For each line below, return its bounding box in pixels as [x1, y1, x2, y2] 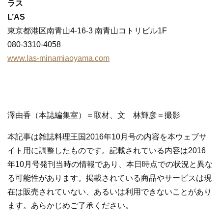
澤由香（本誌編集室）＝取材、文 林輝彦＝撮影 [7, 111, 180, 120]
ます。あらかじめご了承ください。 [7, 201, 133, 210]
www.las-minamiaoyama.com [7, 54, 110, 63]
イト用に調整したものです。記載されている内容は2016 [7, 146, 206, 155]
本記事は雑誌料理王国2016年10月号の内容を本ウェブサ [7, 133, 207, 141]
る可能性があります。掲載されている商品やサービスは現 [7, 174, 212, 183]
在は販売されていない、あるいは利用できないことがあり [7, 188, 212, 196]
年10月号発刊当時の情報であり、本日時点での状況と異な [7, 160, 213, 169]
